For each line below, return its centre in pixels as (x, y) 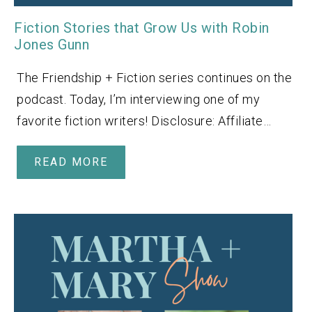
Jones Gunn (52, 44)
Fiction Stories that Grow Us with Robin (142, 28)
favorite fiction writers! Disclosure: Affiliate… (144, 120)
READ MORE (71, 162)
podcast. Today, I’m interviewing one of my (138, 99)
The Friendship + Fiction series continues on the (154, 77)
